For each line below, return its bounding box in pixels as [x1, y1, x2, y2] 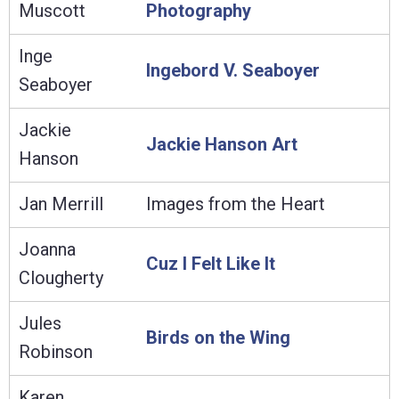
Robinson [19, 340, 93, 362]
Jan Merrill [19, 192, 103, 215]
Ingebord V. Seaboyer [146, 59, 320, 81]
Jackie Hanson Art [146, 133, 297, 155]
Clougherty [19, 266, 103, 289]
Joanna [19, 238, 76, 260]
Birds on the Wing [146, 326, 290, 348]
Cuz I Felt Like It [146, 252, 275, 274]
